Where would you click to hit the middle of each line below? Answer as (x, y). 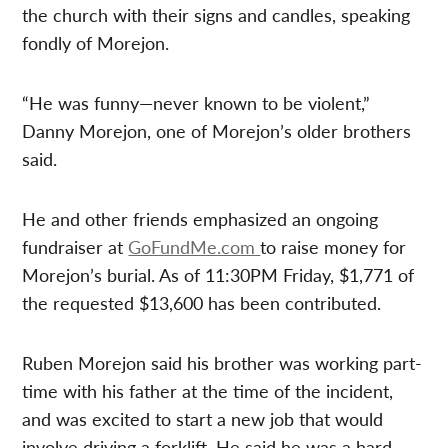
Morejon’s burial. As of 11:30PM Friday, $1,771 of (218, 274)
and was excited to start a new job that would (203, 418)
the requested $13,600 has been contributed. (202, 302)
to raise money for (333, 246)
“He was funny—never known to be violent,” (196, 102)
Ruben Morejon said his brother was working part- (222, 362)
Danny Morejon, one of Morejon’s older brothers (217, 130)
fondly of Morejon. (96, 42)
